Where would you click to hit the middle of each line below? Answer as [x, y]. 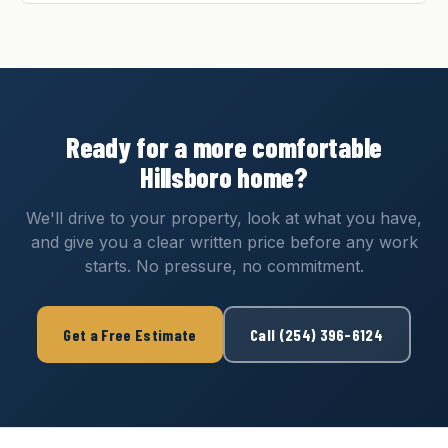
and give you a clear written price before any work [224, 242]
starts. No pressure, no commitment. [224, 266]
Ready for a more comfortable [224, 147]
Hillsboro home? [224, 177]
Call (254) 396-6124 [317, 334]
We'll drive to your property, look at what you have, [224, 218]
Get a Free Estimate [130, 334]
